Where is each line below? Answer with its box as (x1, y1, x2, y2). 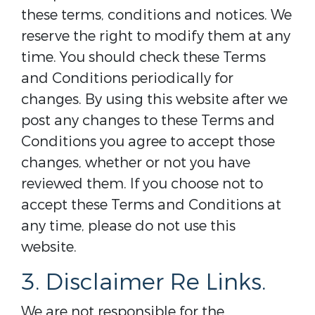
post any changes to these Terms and (21, 111, 275, 130)
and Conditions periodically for (21, 69, 233, 88)
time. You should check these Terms (21, 48, 266, 67)
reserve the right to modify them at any (21, 27, 290, 46)
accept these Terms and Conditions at (21, 195, 281, 214)
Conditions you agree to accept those (21, 132, 275, 151)
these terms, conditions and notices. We (21, 6, 292, 25)
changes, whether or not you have (21, 153, 250, 172)
